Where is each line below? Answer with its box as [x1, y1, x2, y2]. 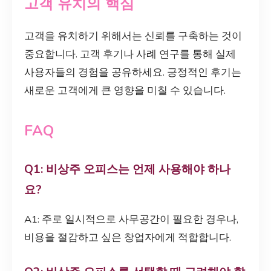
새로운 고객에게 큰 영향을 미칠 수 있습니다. [24, 83, 226, 98]
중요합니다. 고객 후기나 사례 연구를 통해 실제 [24, 47, 236, 62]
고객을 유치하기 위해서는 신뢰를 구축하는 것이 [24, 29, 242, 44]
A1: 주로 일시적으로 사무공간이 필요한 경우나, [24, 212, 238, 226]
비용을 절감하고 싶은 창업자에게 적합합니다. [24, 230, 231, 244]
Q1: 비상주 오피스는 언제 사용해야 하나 [24, 162, 230, 178]
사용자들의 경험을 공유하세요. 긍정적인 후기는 [24, 65, 241, 80]
